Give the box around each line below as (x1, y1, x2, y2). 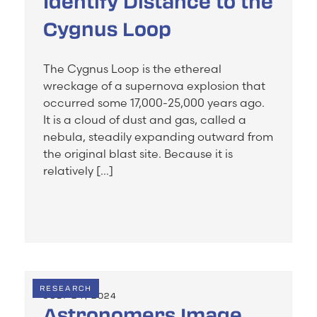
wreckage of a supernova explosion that (43, 79, 265, 93)
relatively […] (43, 163, 113, 178)
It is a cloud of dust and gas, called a (43, 113, 246, 127)
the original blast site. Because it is (43, 146, 233, 161)
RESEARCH (40, 283, 92, 294)
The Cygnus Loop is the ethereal (43, 62, 221, 76)
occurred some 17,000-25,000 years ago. (43, 96, 265, 110)
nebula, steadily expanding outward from (43, 129, 273, 144)
